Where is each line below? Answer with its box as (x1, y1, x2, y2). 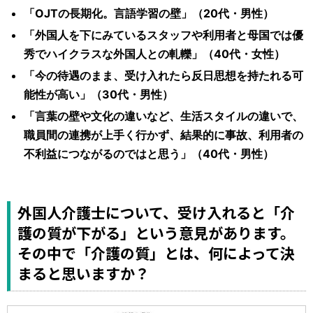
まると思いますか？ (17, 262, 150, 284)
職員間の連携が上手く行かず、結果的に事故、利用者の (24, 127, 303, 142)
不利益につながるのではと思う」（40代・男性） (24, 146, 274, 161)
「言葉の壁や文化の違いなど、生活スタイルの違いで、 (24, 108, 303, 123)
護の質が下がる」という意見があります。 (17, 221, 295, 243)
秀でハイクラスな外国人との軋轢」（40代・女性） (24, 46, 285, 61)
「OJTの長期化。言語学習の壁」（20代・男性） (24, 6, 274, 20)
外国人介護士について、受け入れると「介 (17, 201, 295, 223)
